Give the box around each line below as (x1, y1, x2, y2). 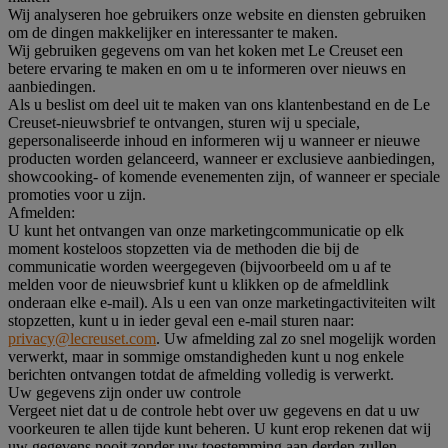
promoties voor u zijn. (8, 185, 146, 203)
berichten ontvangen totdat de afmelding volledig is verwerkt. (8, 365, 394, 383)
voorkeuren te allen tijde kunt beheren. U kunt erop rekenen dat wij (8, 419, 431, 437)
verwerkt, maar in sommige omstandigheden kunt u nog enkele (8, 347, 404, 365)
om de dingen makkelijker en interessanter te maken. (8, 23, 338, 41)
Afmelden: (8, 203, 75, 221)
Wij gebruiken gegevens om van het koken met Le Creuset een (8, 41, 403, 59)
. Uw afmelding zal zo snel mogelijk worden (156, 329, 436, 347)
